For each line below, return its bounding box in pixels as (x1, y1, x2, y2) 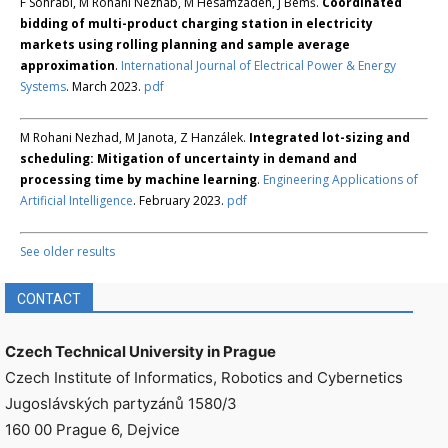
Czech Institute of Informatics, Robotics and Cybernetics (5, 367, 403, 387)
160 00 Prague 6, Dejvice (5, 419, 180, 439)
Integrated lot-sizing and (249, 128, 410, 146)
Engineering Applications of (263, 170, 418, 188)
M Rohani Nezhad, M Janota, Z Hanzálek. (20, 128, 249, 146)
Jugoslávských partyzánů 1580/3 (5, 393, 237, 413)
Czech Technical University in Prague (5, 341, 276, 361)
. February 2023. (133, 191, 227, 209)
